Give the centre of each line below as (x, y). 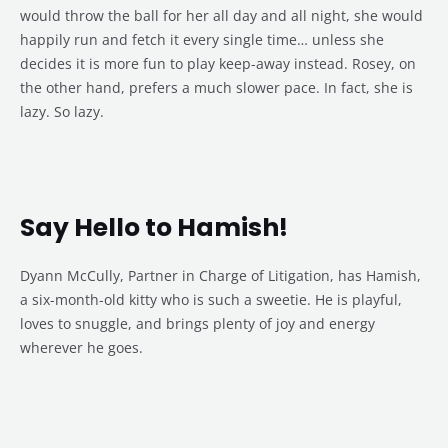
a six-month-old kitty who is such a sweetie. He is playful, (211, 300)
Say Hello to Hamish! (154, 228)
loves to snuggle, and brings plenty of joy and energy (197, 324)
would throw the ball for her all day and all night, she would (221, 16)
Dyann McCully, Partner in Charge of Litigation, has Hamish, (220, 276)
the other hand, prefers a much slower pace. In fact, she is (216, 88)
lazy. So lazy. (62, 112)
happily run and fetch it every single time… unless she (202, 40)
